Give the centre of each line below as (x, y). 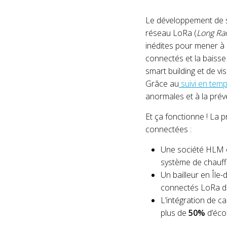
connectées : (168, 129)
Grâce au (162, 84)
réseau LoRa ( (171, 33)
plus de (175, 213)
